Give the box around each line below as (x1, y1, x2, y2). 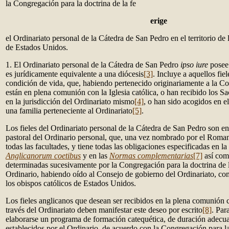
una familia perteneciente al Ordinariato (6, 106, 132, 115)
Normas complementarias (109, 151, 193, 160)
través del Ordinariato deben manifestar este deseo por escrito (6, 205, 202, 214)
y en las (83, 151, 109, 160)
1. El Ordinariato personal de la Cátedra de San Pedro (6, 60, 180, 69)
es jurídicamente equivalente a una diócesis (6, 70, 144, 78)
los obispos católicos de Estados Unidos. (6, 179, 136, 188)
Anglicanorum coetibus (6, 151, 81, 160)
